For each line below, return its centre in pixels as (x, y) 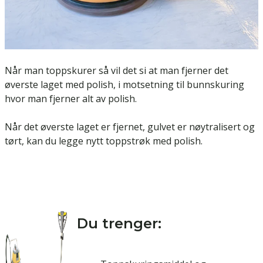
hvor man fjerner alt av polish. (71, 98)
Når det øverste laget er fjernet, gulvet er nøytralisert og (130, 127)
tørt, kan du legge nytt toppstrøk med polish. (104, 141)
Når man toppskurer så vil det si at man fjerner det (117, 70)
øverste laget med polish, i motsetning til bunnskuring (124, 84)
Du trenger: (119, 223)
